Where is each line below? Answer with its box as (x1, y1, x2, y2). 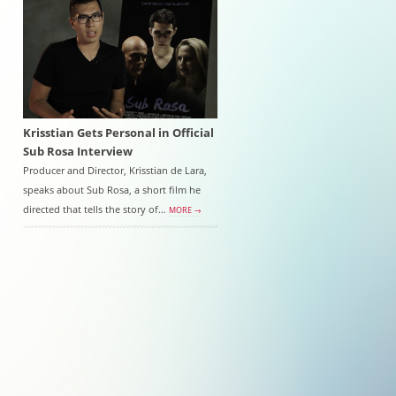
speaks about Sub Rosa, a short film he (23, 183, 201, 196)
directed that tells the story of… (23, 202, 169, 216)
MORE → (169, 204, 202, 216)
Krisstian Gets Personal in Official (23, 125, 214, 141)
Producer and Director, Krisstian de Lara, (23, 164, 207, 177)
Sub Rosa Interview (23, 143, 133, 159)
